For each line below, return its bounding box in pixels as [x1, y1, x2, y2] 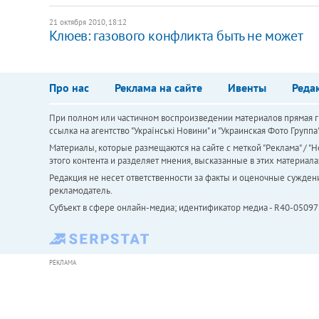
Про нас [48, 80, 89, 95]
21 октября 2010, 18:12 [48, 16, 127, 27]
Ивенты [227, 80, 266, 95]
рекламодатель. [48, 184, 113, 197]
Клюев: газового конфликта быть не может [48, 26, 303, 45]
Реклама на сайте [114, 80, 202, 95]
